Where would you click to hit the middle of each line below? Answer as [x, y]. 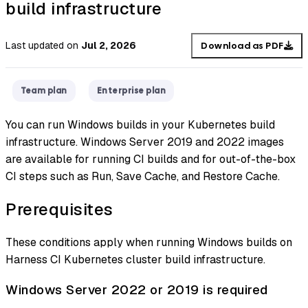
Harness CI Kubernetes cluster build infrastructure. [135, 260]
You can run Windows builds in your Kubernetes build [140, 125]
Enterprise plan [131, 91]
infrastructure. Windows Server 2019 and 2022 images [145, 142]
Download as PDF [242, 45]
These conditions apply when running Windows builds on [149, 243]
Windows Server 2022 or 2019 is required [137, 289]
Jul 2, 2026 [109, 46]
